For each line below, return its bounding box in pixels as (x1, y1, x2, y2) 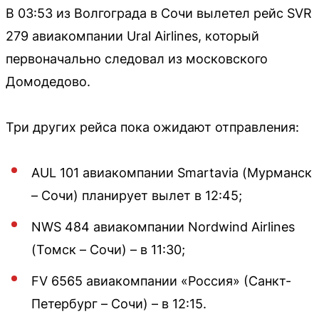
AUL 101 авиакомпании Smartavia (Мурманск (31, 164, 312, 180)
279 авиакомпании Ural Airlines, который (6, 28, 259, 43)
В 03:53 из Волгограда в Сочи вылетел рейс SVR (6, 5, 312, 21)
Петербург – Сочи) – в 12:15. (31, 296, 206, 311)
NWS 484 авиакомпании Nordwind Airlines (31, 219, 295, 234)
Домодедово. (6, 73, 90, 89)
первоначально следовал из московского (6, 51, 268, 66)
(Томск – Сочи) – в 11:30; (31, 241, 185, 257)
